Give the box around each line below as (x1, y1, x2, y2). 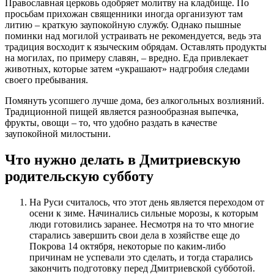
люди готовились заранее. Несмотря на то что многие (29, 219, 254, 230)
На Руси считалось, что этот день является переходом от (29, 197, 264, 208)
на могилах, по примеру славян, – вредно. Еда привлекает (5, 53, 248, 64)
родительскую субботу (5, 168, 154, 185)
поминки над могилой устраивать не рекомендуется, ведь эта (5, 31, 261, 42)
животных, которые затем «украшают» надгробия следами (5, 64, 250, 75)
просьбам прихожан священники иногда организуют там (5, 9, 243, 20)
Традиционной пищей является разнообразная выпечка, (5, 106, 239, 117)
